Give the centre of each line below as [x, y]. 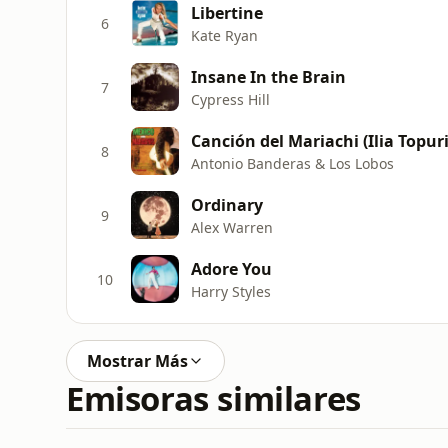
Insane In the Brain [268, 76]
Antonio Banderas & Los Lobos [292, 163]
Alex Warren [232, 227]
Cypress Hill [230, 99]
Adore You [231, 268]
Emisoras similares [213, 398]
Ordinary [227, 204]
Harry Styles [231, 291]
